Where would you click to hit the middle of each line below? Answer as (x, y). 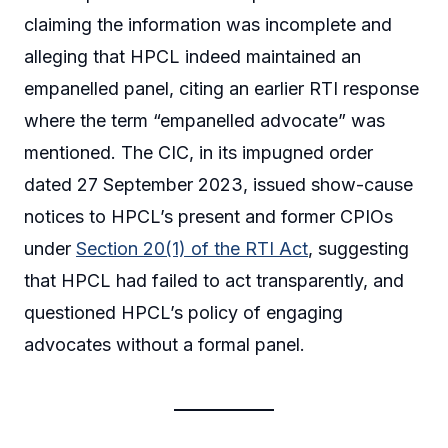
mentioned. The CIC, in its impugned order (198, 153)
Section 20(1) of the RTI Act (192, 249)
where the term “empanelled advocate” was (204, 121)
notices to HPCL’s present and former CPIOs (208, 217)
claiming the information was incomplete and (208, 25)
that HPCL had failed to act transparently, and (214, 281)
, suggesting (358, 249)
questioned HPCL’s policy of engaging (183, 313)
